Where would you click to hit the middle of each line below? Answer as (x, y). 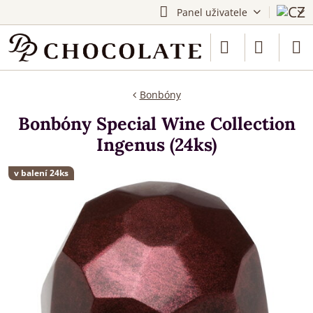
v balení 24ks (41, 173)
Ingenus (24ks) (156, 145)
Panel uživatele (212, 12)
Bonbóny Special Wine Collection (156, 124)
